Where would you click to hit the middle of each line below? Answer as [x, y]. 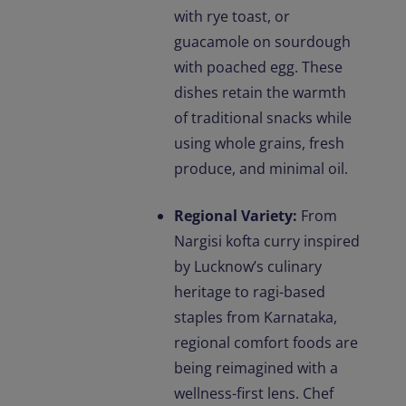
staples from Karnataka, [256, 318]
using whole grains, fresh [259, 144]
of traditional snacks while [263, 118]
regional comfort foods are [266, 343]
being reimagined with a [256, 368]
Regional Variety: [236, 216]
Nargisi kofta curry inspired [267, 242]
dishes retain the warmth [260, 93]
